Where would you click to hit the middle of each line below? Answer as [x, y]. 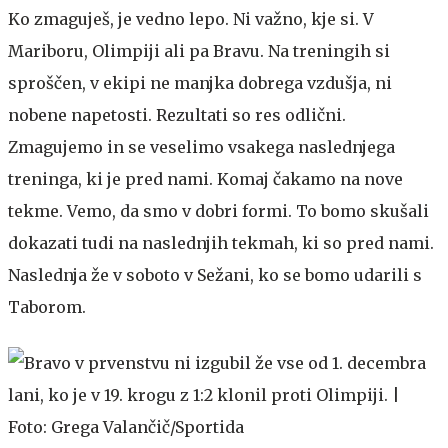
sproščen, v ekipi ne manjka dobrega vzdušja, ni [200, 82]
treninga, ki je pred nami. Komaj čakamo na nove [205, 178]
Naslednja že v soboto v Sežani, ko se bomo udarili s [215, 274]
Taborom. [47, 306]
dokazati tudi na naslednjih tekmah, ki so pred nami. [221, 242]
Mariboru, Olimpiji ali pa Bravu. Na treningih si [199, 50]
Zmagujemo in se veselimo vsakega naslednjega [201, 146]
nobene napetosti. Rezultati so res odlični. [177, 114]
